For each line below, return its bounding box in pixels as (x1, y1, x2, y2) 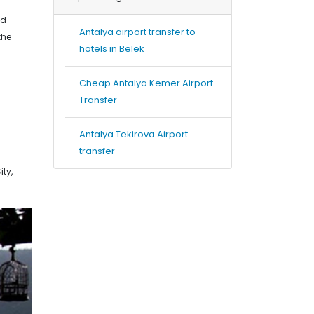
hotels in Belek (79, 42, 144, 55)
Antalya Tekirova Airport (79, 128, 188, 141)
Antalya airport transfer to (79, 25, 196, 39)
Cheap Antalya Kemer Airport (79, 76, 213, 90)
